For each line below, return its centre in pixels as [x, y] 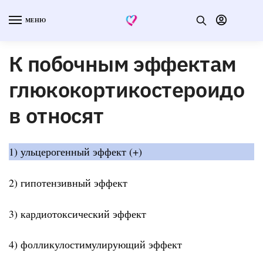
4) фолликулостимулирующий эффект [95, 245]
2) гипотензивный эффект [68, 183]
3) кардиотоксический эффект [77, 213]
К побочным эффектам [123, 63]
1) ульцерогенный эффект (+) [75, 151]
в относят [56, 115]
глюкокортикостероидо [127, 89]
